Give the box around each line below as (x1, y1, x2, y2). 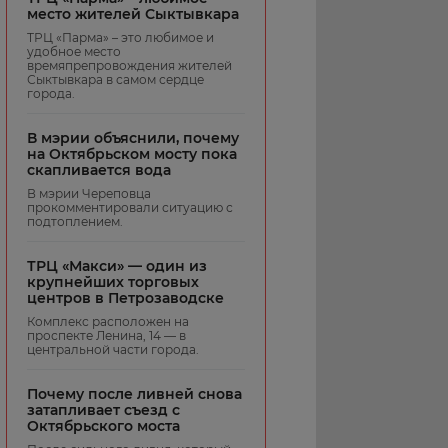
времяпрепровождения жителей (27, 57, 232, 73)
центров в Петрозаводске (27, 288, 224, 307)
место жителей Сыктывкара (27, 4, 239, 23)
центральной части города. (27, 341, 199, 357)
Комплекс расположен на (27, 313, 189, 329)
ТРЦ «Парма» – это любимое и (27, 29, 214, 45)
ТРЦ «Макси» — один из (27, 256, 207, 275)
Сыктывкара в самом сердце (27, 71, 204, 87)
